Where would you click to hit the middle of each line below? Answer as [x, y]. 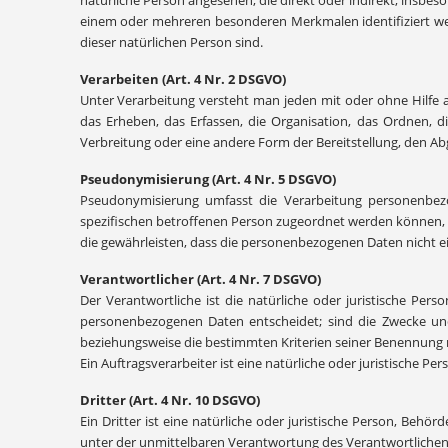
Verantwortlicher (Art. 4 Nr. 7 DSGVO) [200, 279]
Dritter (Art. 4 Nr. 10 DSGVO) [169, 400]
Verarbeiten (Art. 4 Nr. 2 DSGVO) [182, 79]
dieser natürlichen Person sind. [171, 42]
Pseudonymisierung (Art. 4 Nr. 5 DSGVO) [207, 179]
